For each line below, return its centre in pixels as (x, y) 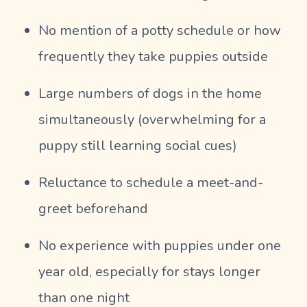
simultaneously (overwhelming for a (152, 119)
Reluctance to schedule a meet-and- (151, 182)
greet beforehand (93, 208)
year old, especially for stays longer (149, 271)
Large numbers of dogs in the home (150, 93)
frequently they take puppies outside (153, 56)
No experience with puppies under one (160, 245)
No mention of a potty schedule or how (160, 30)
